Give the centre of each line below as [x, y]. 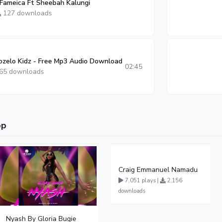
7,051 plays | [141, 181]
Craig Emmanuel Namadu [158, 170]
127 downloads [27, 13]
